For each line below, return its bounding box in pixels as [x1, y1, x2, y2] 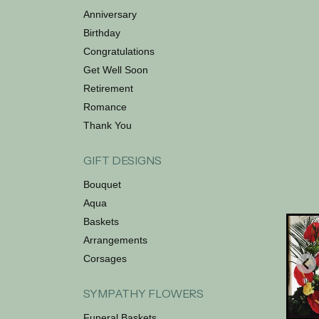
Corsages [83, 253, 127, 264]
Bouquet [83, 179, 121, 190]
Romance [83, 101, 127, 113]
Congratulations [83, 46, 155, 57]
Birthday [83, 27, 120, 38]
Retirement [83, 83, 133, 94]
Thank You [83, 120, 132, 131]
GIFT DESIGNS [83, 153, 162, 167]
